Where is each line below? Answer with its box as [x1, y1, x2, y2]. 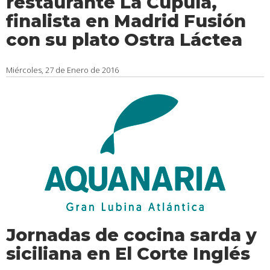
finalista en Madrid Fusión [6, 10, 246, 31]
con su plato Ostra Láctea [6, 29, 242, 50]
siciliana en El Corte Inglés [6, 243, 250, 264]
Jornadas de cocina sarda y [6, 224, 257, 245]
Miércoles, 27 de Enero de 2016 [6, 64, 119, 75]
